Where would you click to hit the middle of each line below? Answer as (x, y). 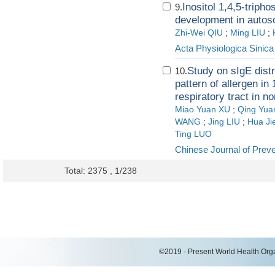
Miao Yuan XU (203, 110)
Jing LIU (224, 122)
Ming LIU (248, 33)
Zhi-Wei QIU (199, 33)
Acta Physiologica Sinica (224, 48)
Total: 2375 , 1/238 (101, 171)
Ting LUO (193, 134)
